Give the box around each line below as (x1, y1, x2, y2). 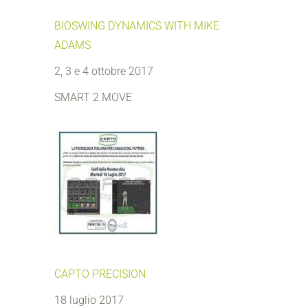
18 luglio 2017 (54, 294, 124, 307)
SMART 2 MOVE (54, 91, 132, 104)
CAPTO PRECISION (54, 267, 146, 280)
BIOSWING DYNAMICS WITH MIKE (54, 19, 219, 32)
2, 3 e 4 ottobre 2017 (54, 65, 153, 78)
